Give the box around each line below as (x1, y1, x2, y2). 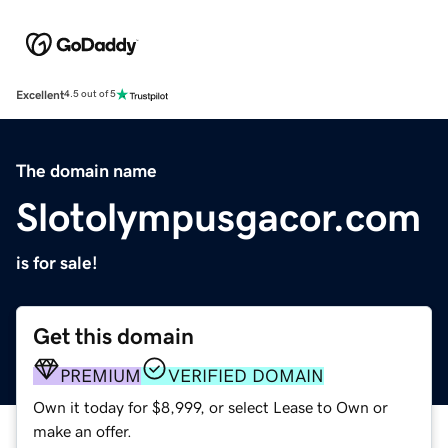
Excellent (16, 88, 64, 101)
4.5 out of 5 (64, 89, 116, 100)
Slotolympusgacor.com (16, 196, 421, 237)
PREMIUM (60, 366, 141, 385)
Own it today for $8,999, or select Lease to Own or (33, 398, 388, 415)
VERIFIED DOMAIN (168, 366, 324, 385)
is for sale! (16, 253, 98, 272)
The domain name (16, 161, 157, 180)
